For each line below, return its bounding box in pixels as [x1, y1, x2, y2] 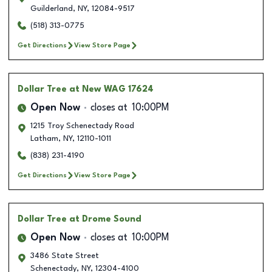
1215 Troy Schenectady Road [30, 121, 134, 130]
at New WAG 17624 [69, 84, 154, 93]
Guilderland [30, 4, 73, 13]
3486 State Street [30, 251, 99, 260]
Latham [30, 134, 58, 143]
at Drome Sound [69, 214, 141, 223]
